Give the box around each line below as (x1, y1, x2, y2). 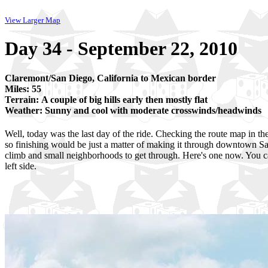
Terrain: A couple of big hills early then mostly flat (5, 94, 208, 105)
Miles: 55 (5, 83, 41, 94)
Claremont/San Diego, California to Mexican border (5, 72, 216, 83)
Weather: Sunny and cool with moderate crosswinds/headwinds (5, 105, 261, 115)
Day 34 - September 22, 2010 (5, 38, 237, 60)
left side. (5, 161, 36, 172)
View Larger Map (5, 16, 60, 25)
